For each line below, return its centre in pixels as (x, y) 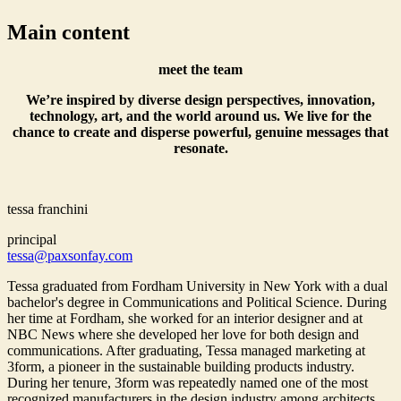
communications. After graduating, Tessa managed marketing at (186, 351)
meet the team (200, 70)
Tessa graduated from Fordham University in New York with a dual (197, 286)
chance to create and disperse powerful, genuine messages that (200, 132)
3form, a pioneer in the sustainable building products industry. (181, 367)
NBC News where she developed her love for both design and (183, 335)
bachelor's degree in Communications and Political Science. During (197, 303)
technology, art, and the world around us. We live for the (200, 116)
